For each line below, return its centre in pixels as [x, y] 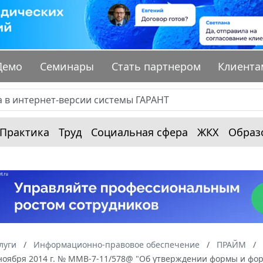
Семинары [67, 67]
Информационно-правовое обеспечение [117, 245]
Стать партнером [156, 67]
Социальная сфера [139, 132]
